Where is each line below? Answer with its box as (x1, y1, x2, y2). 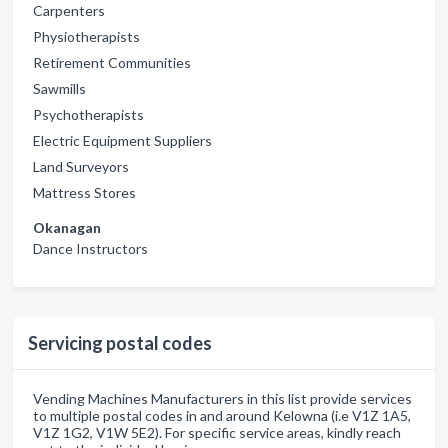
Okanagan (33, 218, 101, 236)
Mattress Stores (33, 183, 136, 201)
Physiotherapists (33, 27, 140, 45)
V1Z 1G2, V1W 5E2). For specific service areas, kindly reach (33, 423, 401, 441)
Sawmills (33, 79, 86, 97)
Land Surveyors (33, 157, 129, 175)
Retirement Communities (33, 53, 191, 71)
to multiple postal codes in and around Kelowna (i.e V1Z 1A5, (33, 406, 411, 424)
